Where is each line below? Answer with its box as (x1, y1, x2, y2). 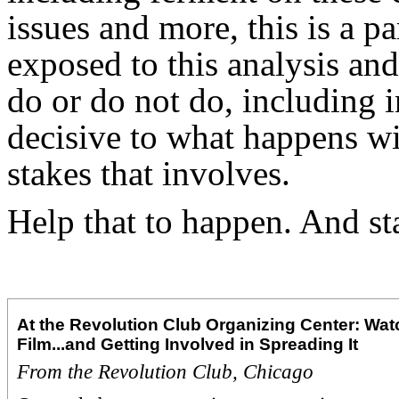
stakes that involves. (7, 153, 290, 192)
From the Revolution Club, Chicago (16, 360, 313, 383)
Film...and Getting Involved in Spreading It (16, 334, 358, 354)
